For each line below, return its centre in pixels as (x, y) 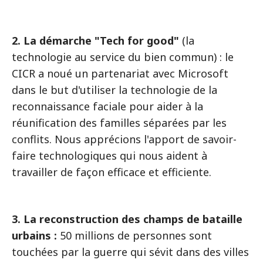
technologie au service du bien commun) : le (123, 57)
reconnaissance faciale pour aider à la (107, 106)
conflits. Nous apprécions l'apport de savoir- (124, 139)
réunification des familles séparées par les (119, 123)
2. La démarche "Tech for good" (95, 41)
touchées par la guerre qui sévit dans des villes (130, 252)
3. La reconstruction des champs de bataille (127, 219)
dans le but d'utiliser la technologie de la (114, 90)
